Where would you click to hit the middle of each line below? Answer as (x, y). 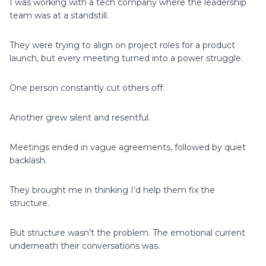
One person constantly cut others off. (87, 88)
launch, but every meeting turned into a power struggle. (126, 58)
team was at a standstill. (59, 15)
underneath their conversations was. (85, 246)
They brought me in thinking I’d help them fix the (112, 190)
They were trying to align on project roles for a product (122, 45)
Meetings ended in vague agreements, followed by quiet (128, 147)
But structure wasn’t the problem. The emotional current (127, 232)
